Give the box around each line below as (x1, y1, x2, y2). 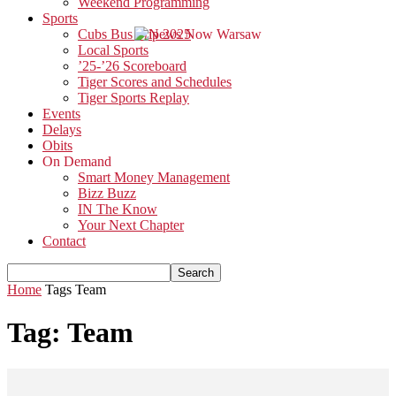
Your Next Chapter (78, 217, 184, 232)
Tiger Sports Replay (78, 90, 189, 105)
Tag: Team (7, 316, 133, 349)
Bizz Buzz (78, 186, 136, 201)
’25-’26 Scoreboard (78, 58, 187, 73)
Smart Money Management (78, 170, 230, 185)
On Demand (42, 154, 111, 169)
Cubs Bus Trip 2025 (78, 27, 191, 42)
